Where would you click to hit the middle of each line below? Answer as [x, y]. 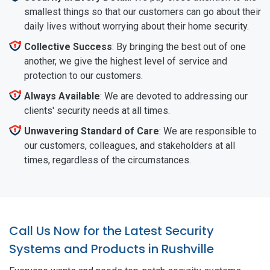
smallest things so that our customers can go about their [143, 11]
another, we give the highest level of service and [126, 61]
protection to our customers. [83, 75]
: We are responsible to [208, 131]
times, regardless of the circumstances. [108, 160]
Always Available [62, 96]
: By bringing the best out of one [179, 46]
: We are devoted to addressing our [174, 96]
